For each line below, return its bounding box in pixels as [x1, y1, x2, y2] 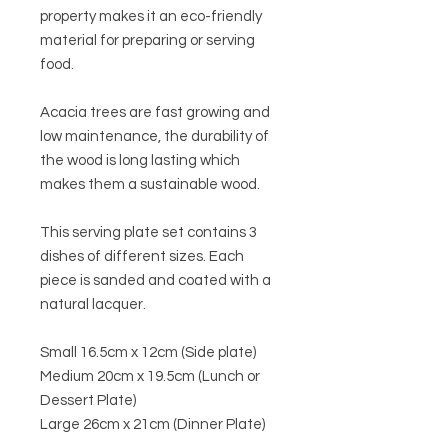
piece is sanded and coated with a [40, 273, 271, 289]
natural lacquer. [40, 297, 146, 313]
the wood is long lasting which [40, 153, 240, 169]
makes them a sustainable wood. [40, 177, 260, 193]
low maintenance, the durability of [40, 129, 269, 145]
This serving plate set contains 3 [40, 225, 257, 241]
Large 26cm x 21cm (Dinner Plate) [40, 417, 265, 433]
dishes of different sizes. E [40, 249, 218, 265]
